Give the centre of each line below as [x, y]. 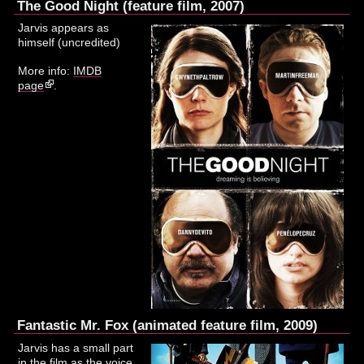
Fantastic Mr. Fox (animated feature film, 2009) [168, 325]
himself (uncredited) [69, 43]
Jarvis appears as [64, 28]
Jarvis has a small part [76, 348]
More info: [46, 71]
